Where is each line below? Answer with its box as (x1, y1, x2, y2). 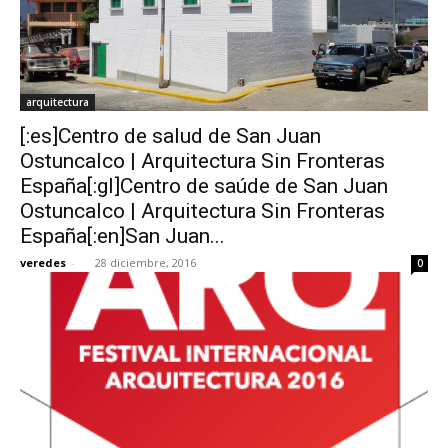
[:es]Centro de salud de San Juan (20, 123, 321, 148)
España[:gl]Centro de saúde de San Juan (20, 173, 388, 198)
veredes (20, 254, 66, 270)
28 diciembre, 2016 (95, 254, 196, 270)
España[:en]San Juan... (20, 223, 225, 248)
